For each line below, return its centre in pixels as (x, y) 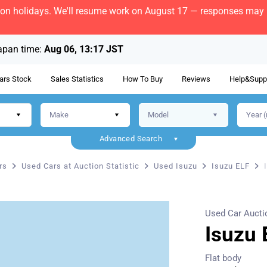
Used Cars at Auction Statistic (80, 166)
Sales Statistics (77, 79)
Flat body (223, 258)
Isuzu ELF (231, 166)
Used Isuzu (176, 166)
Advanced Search (131, 139)
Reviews (196, 79)
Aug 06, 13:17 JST (84, 49)
